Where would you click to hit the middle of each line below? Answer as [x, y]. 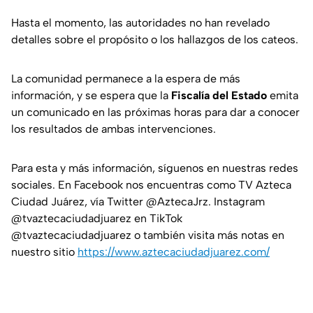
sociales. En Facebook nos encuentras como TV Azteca [151, 185]
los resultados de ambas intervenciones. [114, 129]
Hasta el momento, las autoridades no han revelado [140, 23]
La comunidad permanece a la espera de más [126, 79]
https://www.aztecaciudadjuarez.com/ [174, 252]
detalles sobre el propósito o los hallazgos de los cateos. [156, 40]
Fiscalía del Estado [219, 96]
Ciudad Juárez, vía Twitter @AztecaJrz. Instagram [138, 202]
